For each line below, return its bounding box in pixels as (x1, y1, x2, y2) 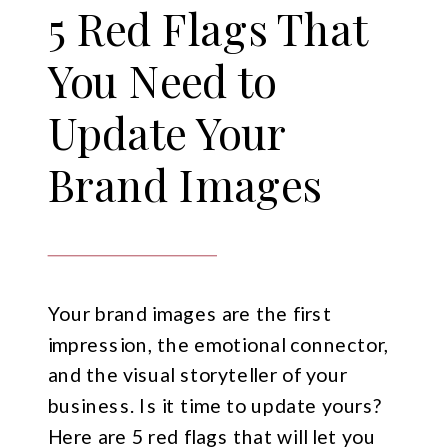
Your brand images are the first (47, 300, 332, 325)
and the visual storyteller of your (47, 362, 348, 387)
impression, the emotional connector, (47, 331, 389, 356)
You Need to (47, 50, 276, 110)
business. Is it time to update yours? (47, 393, 383, 418)
